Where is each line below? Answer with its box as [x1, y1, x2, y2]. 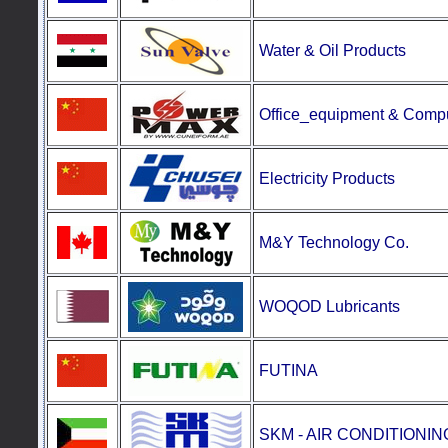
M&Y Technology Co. [258, 234, 409, 251]
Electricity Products [258, 170, 395, 187]
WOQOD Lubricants [258, 298, 400, 315]
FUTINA [258, 362, 318, 379]
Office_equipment [258, 106, 384, 123]
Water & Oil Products [258, 42, 406, 59]
